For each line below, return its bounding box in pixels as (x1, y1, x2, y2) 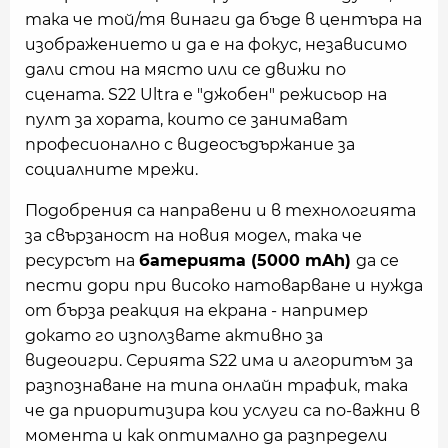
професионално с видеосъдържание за (25, 135, 355, 155)
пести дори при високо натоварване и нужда (25, 276, 423, 296)
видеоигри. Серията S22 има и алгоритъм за (25, 351, 413, 371)
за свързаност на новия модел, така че (25, 226, 362, 246)
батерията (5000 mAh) (139, 251, 356, 271)
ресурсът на (25, 251, 139, 271)
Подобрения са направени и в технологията (25, 201, 416, 221)
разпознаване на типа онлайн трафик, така (25, 376, 408, 396)
